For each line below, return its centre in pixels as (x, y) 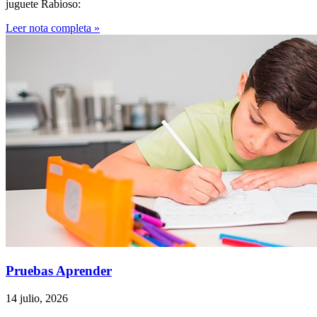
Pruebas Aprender (59, 271)
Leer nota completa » (53, 28)
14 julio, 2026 (37, 298)
